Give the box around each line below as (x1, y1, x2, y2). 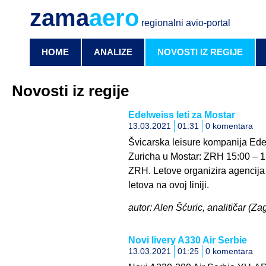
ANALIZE (94, 47, 132, 57)
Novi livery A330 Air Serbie (128, 235, 247, 245)
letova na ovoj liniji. (128, 180, 209, 190)
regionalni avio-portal (139, 18, 230, 28)
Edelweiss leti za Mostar (128, 110, 235, 120)
